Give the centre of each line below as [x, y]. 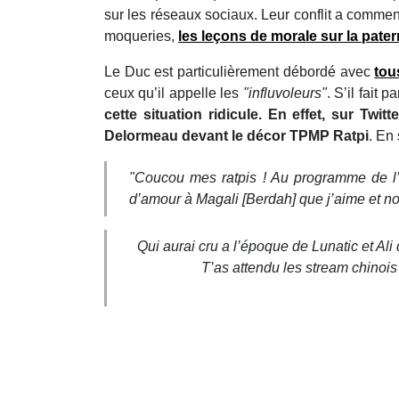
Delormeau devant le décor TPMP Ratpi [236, 136]
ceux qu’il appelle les [174, 94]
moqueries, [141, 37]
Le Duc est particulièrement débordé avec [240, 72]
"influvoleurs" [285, 94]
